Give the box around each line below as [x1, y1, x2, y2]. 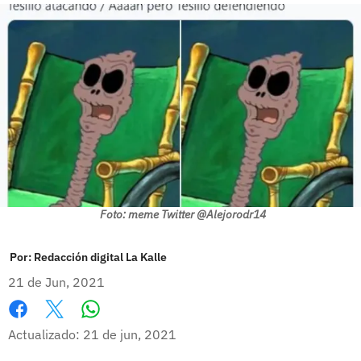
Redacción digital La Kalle [34, 249, 167, 264]
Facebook [8, 317, 64, 334]
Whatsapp [89, 317, 153, 334]
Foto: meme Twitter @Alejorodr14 [99, 206, 266, 222]
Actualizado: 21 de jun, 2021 [8, 326, 176, 342]
